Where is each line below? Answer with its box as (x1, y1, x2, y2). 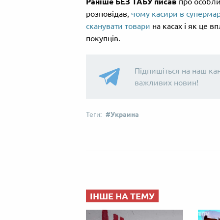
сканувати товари (86, 21, 150, 30)
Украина (110, 110, 139, 118)
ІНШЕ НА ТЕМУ (90, 191, 155, 201)
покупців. (86, 33, 120, 43)
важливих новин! (135, 78, 198, 87)
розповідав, (86, 9, 131, 18)
